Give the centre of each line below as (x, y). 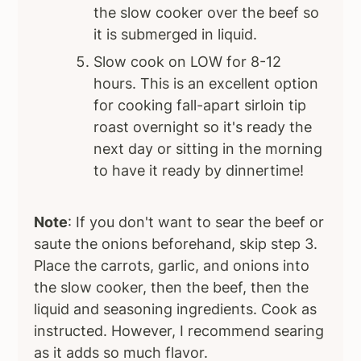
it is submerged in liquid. (176, 35)
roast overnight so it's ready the (203, 127)
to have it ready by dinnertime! (199, 171)
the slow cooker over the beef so (207, 13)
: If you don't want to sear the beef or (196, 222)
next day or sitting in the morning (208, 149)
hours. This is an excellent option (206, 84)
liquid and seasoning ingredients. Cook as (176, 309)
